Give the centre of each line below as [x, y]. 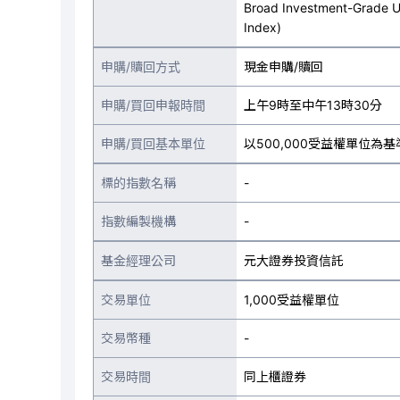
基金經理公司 [138, 260]
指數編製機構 [138, 221]
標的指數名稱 [138, 183]
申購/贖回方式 [141, 67]
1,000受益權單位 [292, 300]
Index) [262, 27]
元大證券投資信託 [294, 260]
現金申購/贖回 [283, 67]
